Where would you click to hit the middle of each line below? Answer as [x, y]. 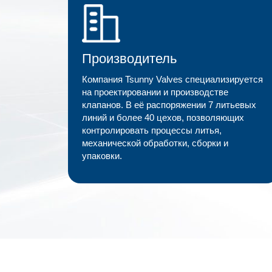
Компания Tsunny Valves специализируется [172, 80]
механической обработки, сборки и [155, 144]
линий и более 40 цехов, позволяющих [163, 118]
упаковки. [102, 156]
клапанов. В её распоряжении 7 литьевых [169, 105]
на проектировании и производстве [155, 93]
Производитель [129, 59]
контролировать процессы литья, [151, 131]
